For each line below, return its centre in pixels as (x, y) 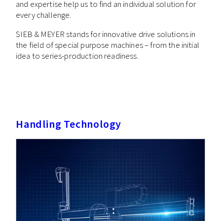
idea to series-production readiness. (77, 55)
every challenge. (44, 15)
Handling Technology (69, 124)
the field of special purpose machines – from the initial (108, 45)
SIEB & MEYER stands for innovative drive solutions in (106, 34)
